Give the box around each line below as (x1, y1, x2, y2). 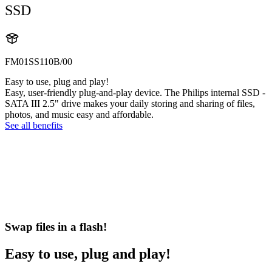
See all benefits (5, 120, 63, 131)
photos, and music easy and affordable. (5, 109, 154, 120)
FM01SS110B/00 (5, 56, 72, 67)
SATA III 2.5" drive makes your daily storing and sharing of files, (5, 98, 255, 109)
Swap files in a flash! (5, 220, 107, 233)
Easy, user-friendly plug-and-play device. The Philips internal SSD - (5, 87, 265, 98)
